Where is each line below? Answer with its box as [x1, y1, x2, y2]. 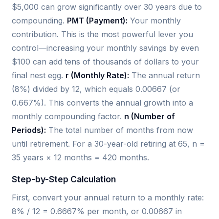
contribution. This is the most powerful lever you [12, 29, 193, 39]
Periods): [12, 125, 46, 135]
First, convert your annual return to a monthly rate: [12, 192, 204, 202]
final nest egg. [12, 70, 66, 80]
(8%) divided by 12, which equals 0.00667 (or [12, 84, 180, 94]
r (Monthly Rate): [66, 70, 129, 80]
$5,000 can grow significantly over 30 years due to [12, 1, 202, 12]
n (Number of [124, 111, 175, 121]
